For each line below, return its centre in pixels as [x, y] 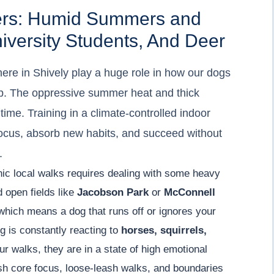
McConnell [190, 193]
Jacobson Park [113, 193]
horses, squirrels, [164, 231]
